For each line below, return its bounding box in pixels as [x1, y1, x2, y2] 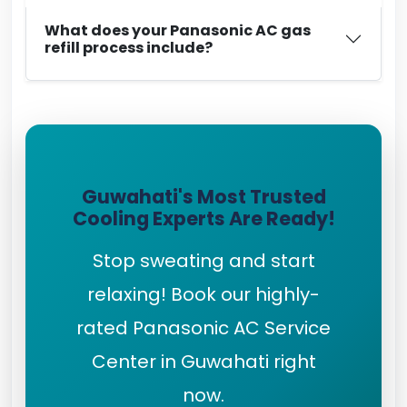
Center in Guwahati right [91, 349, 316, 374]
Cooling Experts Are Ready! [72, 205, 335, 232]
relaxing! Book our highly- [87, 282, 320, 307]
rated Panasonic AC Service [76, 315, 331, 341]
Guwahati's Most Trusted [81, 184, 326, 210]
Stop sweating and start [92, 248, 315, 273]
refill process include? [45, 37, 213, 58]
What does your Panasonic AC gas [45, 20, 311, 41]
